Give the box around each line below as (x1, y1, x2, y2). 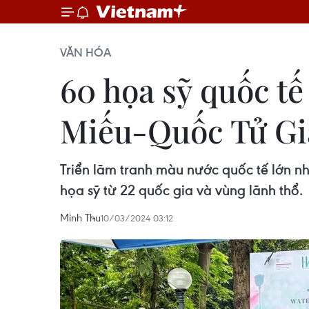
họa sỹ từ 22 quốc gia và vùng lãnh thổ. (60, 181, 303, 199)
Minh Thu (60, 210, 101, 224)
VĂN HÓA (60, 45, 111, 60)
